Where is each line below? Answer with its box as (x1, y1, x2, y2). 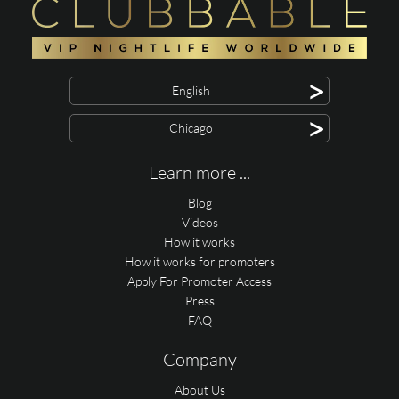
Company (162, 348, 237, 371)
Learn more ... (149, 161, 250, 184)
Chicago (168, 120, 213, 136)
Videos (181, 215, 218, 231)
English (171, 83, 210, 99)
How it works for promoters (124, 254, 275, 270)
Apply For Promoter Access (127, 273, 272, 289)
